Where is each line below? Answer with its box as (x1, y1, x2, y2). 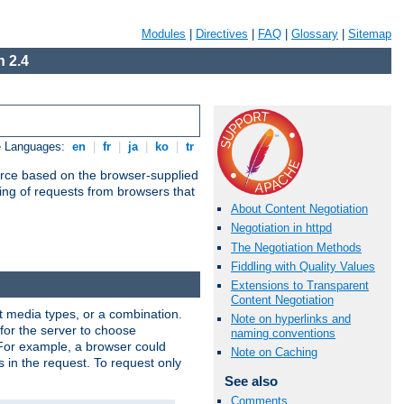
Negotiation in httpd (231, 221, 332, 235)
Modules (142, 27, 186, 41)
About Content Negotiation (231, 202, 368, 216)
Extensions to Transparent (231, 278, 369, 292)
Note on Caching (231, 345, 317, 360)
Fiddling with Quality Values (231, 259, 375, 273)
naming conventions (231, 326, 335, 341)
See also (224, 373, 278, 390)
